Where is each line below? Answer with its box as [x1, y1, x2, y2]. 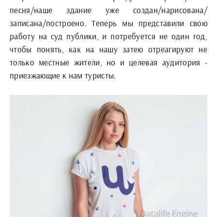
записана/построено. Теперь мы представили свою [10, 18, 207, 29]
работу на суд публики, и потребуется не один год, [10, 31, 207, 42]
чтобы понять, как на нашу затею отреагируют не [10, 44, 207, 55]
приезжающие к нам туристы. [10, 70, 116, 81]
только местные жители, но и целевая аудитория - [10, 57, 207, 68]
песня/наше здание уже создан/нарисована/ [10, 5, 207, 15]
